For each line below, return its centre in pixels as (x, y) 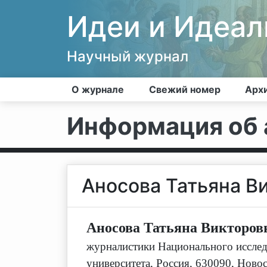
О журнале (98, 89)
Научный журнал (128, 56)
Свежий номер (184, 89)
